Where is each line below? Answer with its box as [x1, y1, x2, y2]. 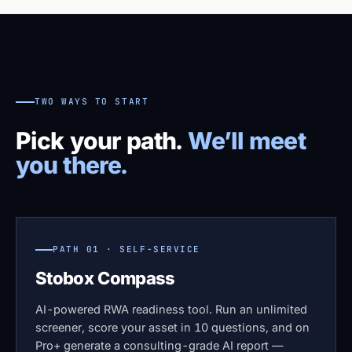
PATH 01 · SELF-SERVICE [53, 244, 200, 255]
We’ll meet [187, 126, 306, 156]
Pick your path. [16, 126, 188, 156]
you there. [16, 151, 126, 180]
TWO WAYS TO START [35, 96, 149, 108]
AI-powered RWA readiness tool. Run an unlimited [35, 302, 307, 317]
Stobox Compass [35, 268, 175, 289]
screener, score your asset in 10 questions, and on [35, 321, 310, 335]
